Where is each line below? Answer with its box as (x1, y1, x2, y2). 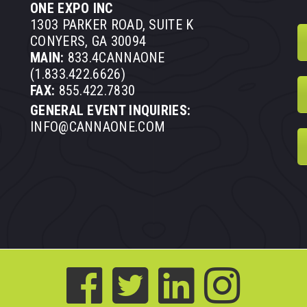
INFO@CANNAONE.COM (30, 119, 166, 136)
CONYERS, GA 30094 (30, 33, 147, 50)
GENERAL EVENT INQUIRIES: (30, 102, 191, 119)
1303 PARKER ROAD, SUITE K (30, 16, 194, 34)
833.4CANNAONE (64, 49, 165, 66)
